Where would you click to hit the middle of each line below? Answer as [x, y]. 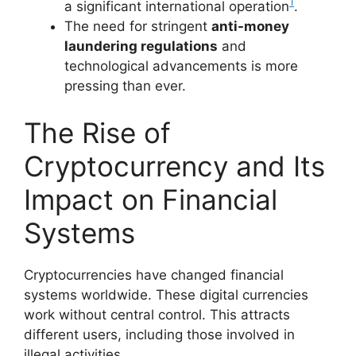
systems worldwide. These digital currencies [166, 295]
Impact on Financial [151, 200]
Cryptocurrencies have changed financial [154, 275]
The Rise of [97, 133]
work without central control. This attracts [157, 315]
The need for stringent [138, 26]
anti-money [250, 26]
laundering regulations [141, 46]
